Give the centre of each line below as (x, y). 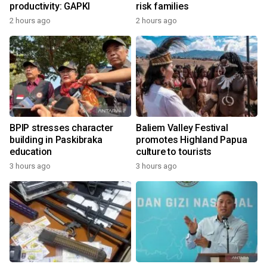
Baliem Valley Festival (182, 128)
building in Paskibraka (56, 140)
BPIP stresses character (61, 128)
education (31, 152)
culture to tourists (174, 152)
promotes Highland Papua (192, 140)
